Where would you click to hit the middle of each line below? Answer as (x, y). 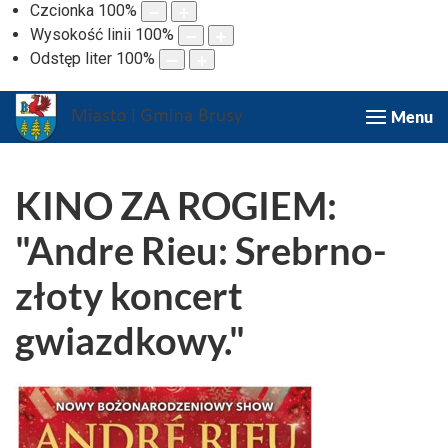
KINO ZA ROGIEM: (176, 204)
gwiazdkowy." (130, 339)
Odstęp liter (71, 59)
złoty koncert (129, 294)
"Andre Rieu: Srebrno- (201, 249)
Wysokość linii (80, 35)
